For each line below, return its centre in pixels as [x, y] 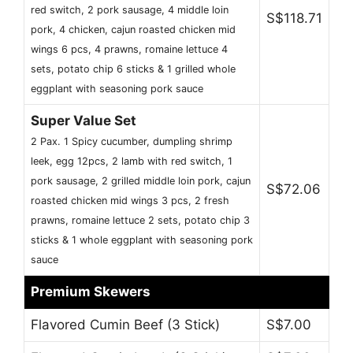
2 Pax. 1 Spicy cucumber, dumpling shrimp [132, 142]
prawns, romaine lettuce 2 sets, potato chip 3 [140, 221]
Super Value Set [84, 121]
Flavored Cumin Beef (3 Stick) [125, 325]
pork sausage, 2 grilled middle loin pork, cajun [141, 181]
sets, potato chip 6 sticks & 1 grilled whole [133, 69]
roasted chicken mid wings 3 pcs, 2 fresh [130, 201]
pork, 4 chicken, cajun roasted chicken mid [133, 30]
